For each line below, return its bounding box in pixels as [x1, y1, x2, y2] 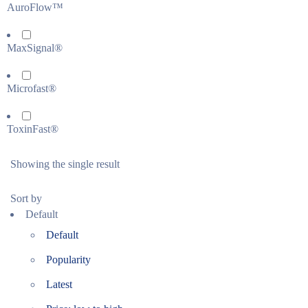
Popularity [46, 254, 91, 265]
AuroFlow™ [7, 1, 63, 13]
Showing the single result [10, 158, 120, 170]
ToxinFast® [7, 123, 58, 135]
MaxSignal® [7, 42, 63, 54]
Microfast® [7, 82, 56, 94]
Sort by [10, 192, 42, 204]
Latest [46, 278, 72, 290]
